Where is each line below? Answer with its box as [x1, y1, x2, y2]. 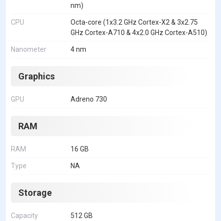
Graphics [18, 71, 55, 81]
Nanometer [11, 45, 46, 53]
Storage [18, 187, 52, 198]
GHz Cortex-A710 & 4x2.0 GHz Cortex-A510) [71, 28, 207, 37]
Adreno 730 [71, 95, 107, 103]
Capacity [11, 211, 38, 220]
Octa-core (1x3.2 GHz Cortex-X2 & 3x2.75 [71, 18, 198, 26]
